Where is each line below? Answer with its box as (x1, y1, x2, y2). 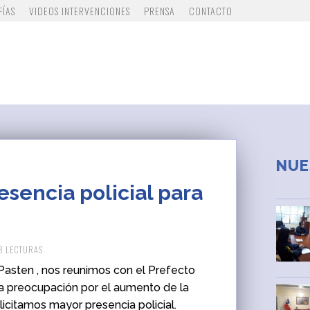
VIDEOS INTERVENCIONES (29, 3, 131, 18)
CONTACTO (189, 3, 233, 18)
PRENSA (144, 3, 176, 18)
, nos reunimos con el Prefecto (34, 264, 196, 277)
